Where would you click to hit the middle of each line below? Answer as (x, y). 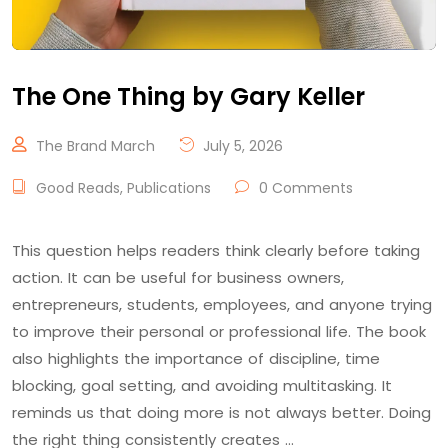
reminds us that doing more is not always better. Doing (221, 412)
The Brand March (95, 146)
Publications (169, 188)
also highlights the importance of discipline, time (196, 358)
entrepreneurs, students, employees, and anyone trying (222, 304)
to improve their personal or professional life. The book (219, 331)
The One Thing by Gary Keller (188, 96)
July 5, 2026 (241, 146)
